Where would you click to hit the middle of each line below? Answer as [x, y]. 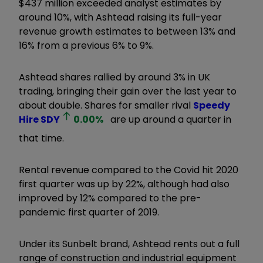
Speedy [212, 105]
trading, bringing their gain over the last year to [128, 91]
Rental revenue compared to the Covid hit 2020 [129, 170]
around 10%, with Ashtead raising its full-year [120, 17]
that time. [41, 138]
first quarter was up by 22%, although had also [124, 184]
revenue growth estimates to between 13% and [127, 31]
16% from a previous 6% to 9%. [87, 45]
